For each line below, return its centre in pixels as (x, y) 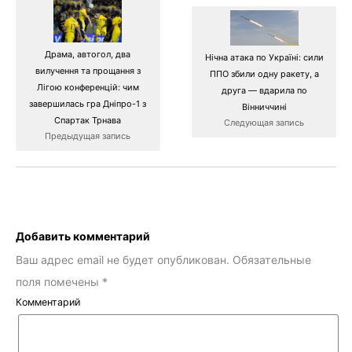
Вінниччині (264, 107)
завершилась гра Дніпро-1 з (88, 103)
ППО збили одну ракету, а (264, 74)
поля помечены (59, 282)
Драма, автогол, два (88, 54)
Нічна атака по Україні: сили (264, 58)
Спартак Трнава (88, 120)
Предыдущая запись (88, 136)
